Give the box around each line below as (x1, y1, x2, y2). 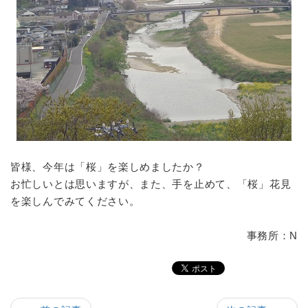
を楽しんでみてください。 (10, 195, 140, 207)
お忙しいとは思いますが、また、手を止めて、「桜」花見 (10, 178, 291, 190)
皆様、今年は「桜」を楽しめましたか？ (10, 161, 205, 173)
